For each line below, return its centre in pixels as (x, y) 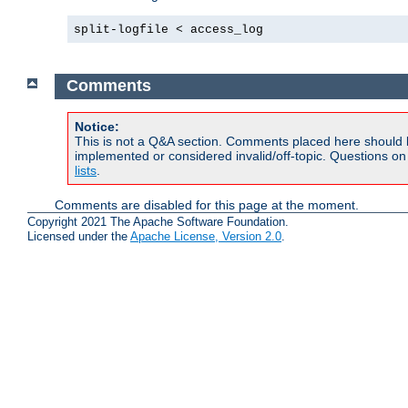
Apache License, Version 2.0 (206, 237)
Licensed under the (79, 237)
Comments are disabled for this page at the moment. (207, 204)
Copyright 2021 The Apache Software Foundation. (158, 222)
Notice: (97, 126)
